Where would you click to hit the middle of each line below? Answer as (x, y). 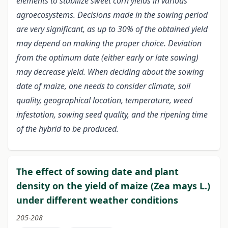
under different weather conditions (97, 200)
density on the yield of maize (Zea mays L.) (113, 186)
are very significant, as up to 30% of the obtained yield (112, 29)
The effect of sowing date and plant (97, 172)
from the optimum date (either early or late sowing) (107, 58)
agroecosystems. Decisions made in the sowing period (112, 15)
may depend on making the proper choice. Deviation (109, 44)
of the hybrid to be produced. (67, 129)
